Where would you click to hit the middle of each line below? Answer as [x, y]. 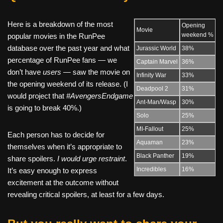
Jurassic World [156, 48]
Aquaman [150, 142]
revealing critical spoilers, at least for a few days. [86, 194]
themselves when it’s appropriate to [65, 146]
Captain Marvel [157, 61]
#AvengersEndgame [100, 96]
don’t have [25, 72]
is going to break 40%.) [45, 108]
